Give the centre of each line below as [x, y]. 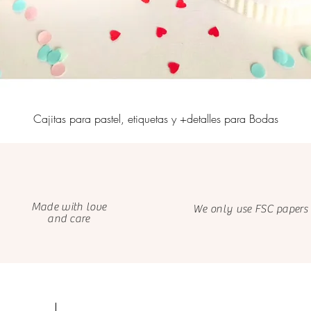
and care [69, 219]
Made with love [69, 207]
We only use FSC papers [250, 209]
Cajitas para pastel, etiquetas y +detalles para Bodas [155, 119]
